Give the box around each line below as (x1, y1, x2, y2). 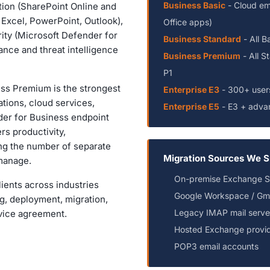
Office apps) (163, 16, 212, 27)
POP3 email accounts (174, 240, 259, 251)
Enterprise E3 (163, 84, 219, 95)
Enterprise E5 (163, 101, 219, 111)
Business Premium (163, 50, 240, 61)
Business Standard (163, 33, 241, 44)
